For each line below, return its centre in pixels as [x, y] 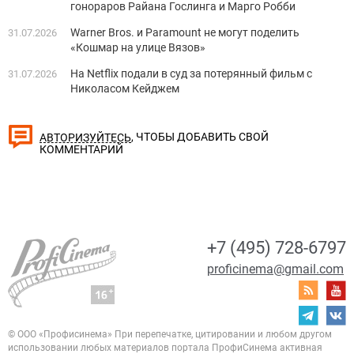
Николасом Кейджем [125, 89]
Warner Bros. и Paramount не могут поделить [185, 33]
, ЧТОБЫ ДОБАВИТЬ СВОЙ [200, 137]
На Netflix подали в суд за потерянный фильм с [191, 74]
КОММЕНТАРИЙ [81, 150]
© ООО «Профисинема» [60, 335]
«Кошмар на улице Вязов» [138, 48]
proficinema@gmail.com [275, 269]
